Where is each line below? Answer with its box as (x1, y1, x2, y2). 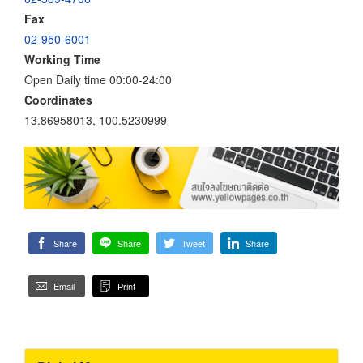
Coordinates (24, 91, 92, 108)
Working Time (24, 50, 100, 67)
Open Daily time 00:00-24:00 (24, 70, 172, 88)
